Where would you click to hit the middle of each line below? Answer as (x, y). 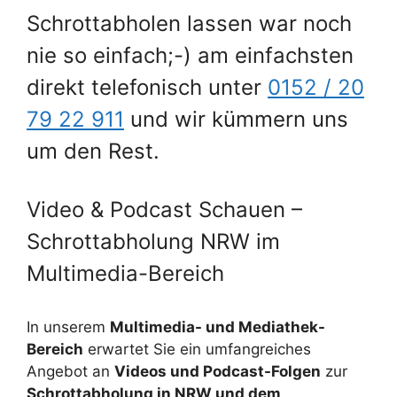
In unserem (68, 327)
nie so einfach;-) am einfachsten (190, 55)
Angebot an (70, 371)
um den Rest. (93, 151)
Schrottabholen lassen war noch (189, 23)
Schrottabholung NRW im (153, 241)
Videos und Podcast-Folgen (218, 371)
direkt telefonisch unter (147, 87)
